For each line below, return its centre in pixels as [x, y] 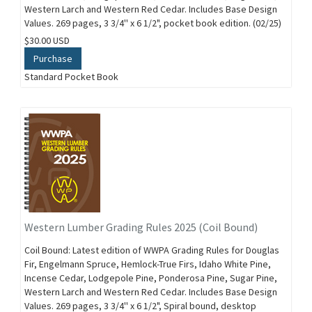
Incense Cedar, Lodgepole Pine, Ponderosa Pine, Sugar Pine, [151, 278]
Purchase [53, 58]
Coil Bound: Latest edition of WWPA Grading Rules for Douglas [152, 250]
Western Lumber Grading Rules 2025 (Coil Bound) [141, 227]
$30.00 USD [47, 40]
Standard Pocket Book [71, 77]
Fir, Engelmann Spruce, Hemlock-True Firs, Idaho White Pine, [148, 264]
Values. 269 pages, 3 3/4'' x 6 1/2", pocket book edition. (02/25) [153, 23]
